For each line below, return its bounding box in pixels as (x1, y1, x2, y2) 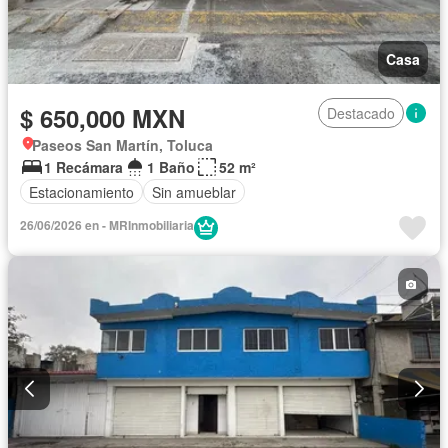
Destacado (327, 103, 395, 124)
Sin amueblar (152, 181, 236, 202)
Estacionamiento (29, 181, 134, 202)
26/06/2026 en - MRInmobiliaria (20, 216, 194, 235)
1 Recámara (44, 157, 123, 178)
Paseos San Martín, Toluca (32, 135, 213, 156)
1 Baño (147, 157, 195, 178)
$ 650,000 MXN (20, 101, 185, 136)
